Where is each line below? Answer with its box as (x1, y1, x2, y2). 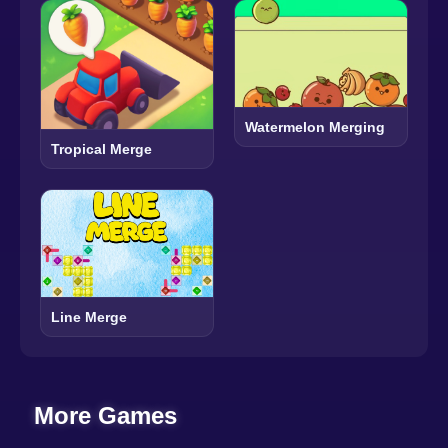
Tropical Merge (51, 140, 152, 157)
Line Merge (51, 309, 127, 326)
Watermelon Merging (245, 119, 385, 136)
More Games (34, 402, 178, 430)
